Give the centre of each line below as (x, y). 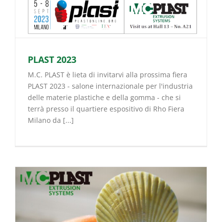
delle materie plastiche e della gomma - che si (104, 97)
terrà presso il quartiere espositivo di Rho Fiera (106, 109)
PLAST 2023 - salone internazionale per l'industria (110, 86)
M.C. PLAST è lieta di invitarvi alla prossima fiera (108, 74)
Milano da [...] (51, 120)
